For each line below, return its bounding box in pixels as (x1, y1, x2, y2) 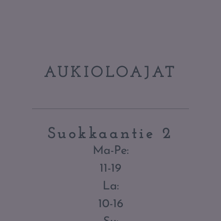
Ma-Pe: (92, 145, 129, 157)
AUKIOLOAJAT (44, 65, 177, 81)
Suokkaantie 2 (47, 126, 174, 142)
